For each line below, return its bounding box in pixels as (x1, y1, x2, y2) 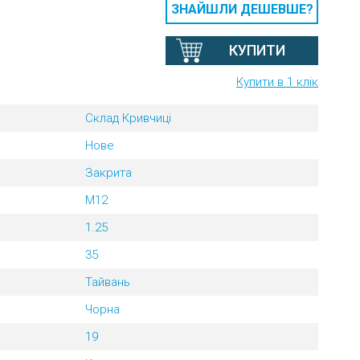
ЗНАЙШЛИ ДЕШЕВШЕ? (170, 2, 313, 17)
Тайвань (85, 275, 130, 289)
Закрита (85, 166, 132, 180)
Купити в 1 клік (236, 75, 318, 89)
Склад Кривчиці (85, 111, 171, 125)
